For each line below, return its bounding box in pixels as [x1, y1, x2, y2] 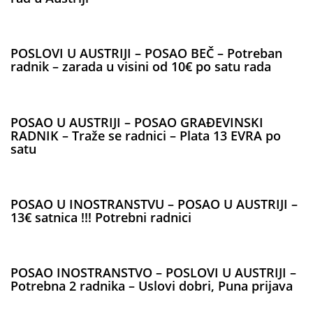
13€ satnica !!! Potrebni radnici [10, 208, 191, 226]
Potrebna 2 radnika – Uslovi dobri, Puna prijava [10, 277, 293, 295]
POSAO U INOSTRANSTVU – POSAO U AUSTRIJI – [10, 195, 298, 212]
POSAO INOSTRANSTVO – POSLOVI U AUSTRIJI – [10, 264, 296, 282]
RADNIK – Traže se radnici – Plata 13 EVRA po [10, 126, 281, 144]
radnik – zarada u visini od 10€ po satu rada [10, 58, 271, 75]
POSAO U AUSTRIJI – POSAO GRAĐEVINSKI [10, 113, 263, 131]
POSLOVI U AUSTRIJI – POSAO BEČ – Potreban [10, 45, 282, 62]
